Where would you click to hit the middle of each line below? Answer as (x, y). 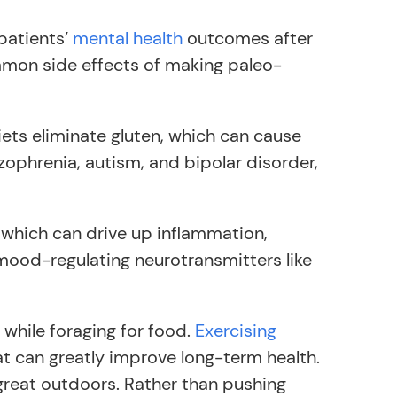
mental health (128, 38)
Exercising (236, 331)
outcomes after (248, 38)
